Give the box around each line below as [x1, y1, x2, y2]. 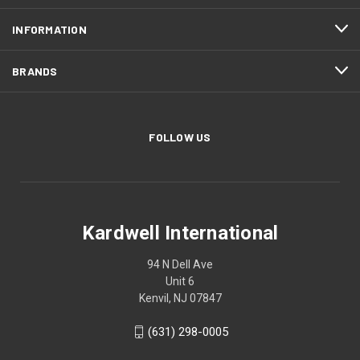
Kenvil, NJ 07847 [138, 291, 222, 305]
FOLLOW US [149, 129, 211, 144]
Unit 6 [166, 274, 194, 288]
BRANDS [12, 63, 58, 78]
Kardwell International [81, 221, 279, 244]
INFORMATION [12, 22, 87, 36]
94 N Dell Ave [147, 257, 213, 271]
